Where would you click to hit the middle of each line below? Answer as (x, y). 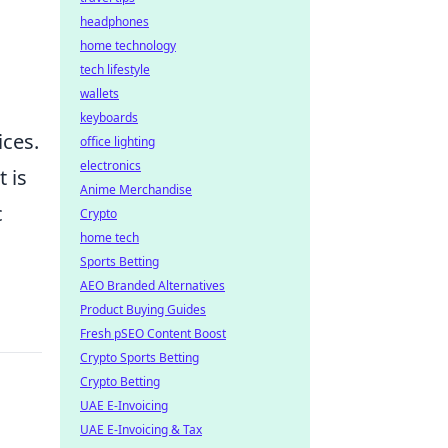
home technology (128, 45)
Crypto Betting (120, 381)
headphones (114, 21)
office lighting (117, 141)
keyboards (109, 117)
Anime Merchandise (136, 189)
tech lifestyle (115, 69)
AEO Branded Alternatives (152, 285)
